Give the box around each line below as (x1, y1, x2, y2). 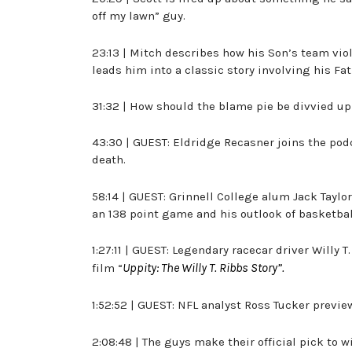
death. (92, 152, 126, 167)
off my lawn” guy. (92, 9, 185, 24)
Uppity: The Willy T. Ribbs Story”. (123, 260, 284, 276)
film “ (92, 261, 123, 276)
